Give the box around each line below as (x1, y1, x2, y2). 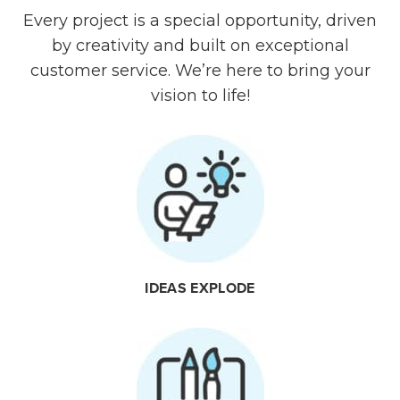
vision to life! (150, 86, 250, 106)
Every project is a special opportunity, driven (23, 11, 377, 31)
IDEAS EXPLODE (145, 279, 255, 298)
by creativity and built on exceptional (51, 36, 349, 56)
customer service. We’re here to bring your (29, 61, 371, 81)
